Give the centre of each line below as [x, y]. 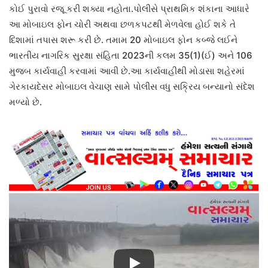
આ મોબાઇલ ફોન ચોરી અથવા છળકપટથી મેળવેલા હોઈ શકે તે [122, 24]
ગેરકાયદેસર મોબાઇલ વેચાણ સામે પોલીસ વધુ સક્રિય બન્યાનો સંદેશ [132, 86]
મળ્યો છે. [25, 102]
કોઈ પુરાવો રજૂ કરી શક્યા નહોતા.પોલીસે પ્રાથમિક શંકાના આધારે [129, 8]
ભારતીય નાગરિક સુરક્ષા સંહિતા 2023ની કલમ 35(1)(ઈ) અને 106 [131, 55]
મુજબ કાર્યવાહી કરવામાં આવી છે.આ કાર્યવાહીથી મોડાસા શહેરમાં [127, 71]
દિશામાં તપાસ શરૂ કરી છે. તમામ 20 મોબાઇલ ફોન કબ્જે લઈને [123, 39]
